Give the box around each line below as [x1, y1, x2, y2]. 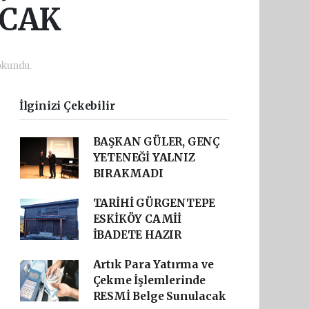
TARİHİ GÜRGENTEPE [92, 197, 216, 210]
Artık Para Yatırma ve [92, 258, 214, 271]
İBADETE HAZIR [92, 228, 182, 241]
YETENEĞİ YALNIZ [92, 151, 195, 164]
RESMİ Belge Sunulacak [92, 290, 226, 303]
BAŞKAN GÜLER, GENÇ [92, 135, 221, 148]
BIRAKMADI [92, 167, 163, 180]
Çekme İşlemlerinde [92, 274, 206, 287]
